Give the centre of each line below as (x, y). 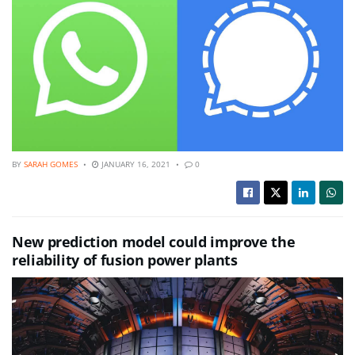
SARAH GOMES (51, 164)
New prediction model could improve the (154, 242)
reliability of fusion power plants (125, 260)
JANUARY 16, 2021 (135, 164)
